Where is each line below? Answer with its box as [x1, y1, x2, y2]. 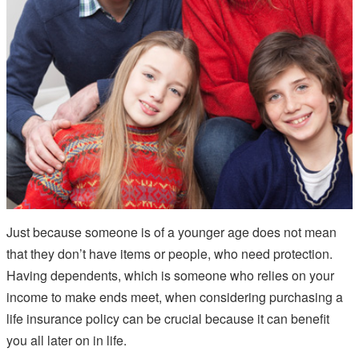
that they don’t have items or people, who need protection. [6, 244, 333, 264]
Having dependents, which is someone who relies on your [6, 266, 334, 285]
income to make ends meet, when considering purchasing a [6, 288, 343, 307]
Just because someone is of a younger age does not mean [6, 223, 337, 242]
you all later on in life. [6, 331, 127, 350]
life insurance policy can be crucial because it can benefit [6, 309, 329, 329]
